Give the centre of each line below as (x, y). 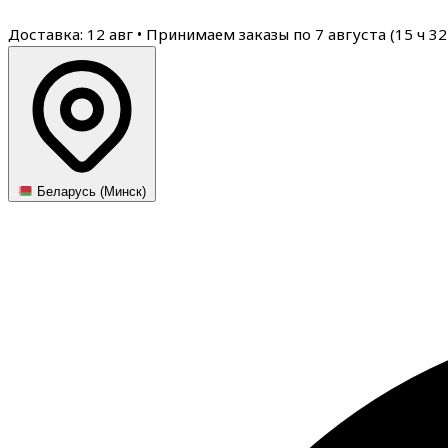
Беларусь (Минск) (90, 192)
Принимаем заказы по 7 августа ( (270, 34)
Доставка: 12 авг (72, 34)
